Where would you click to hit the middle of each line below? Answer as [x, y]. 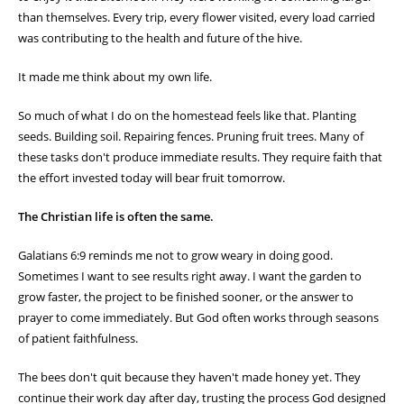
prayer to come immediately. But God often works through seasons [198, 318]
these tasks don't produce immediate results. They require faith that [200, 157]
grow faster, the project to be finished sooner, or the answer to [186, 297]
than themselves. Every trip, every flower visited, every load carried [197, 18]
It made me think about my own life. [115, 77]
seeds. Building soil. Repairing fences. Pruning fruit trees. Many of [191, 137]
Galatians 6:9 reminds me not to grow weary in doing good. [175, 256]
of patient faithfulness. [78, 339]
